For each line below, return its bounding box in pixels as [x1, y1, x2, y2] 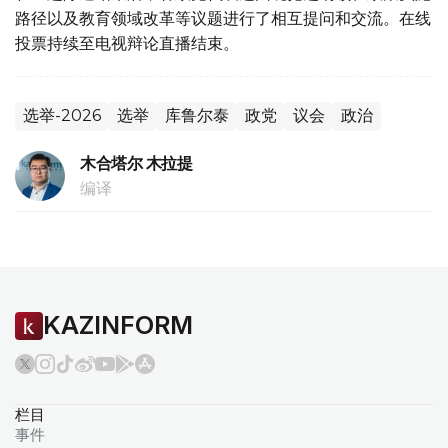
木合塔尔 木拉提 [80, 154, 193, 174]
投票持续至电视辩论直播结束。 [15, 33, 239, 54]
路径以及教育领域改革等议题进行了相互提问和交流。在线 [15, 8, 431, 29]
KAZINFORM [43, 310, 193, 341]
